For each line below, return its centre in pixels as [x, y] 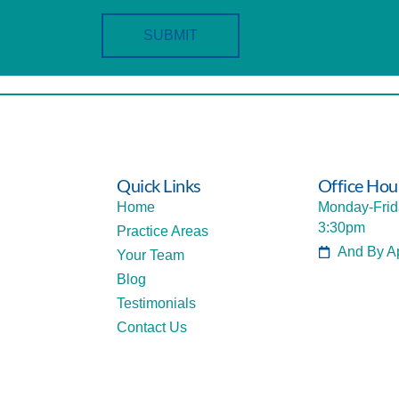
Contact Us [152, 328]
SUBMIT [170, 36]
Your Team [151, 256]
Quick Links [159, 186]
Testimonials [157, 304]
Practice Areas [163, 232]
